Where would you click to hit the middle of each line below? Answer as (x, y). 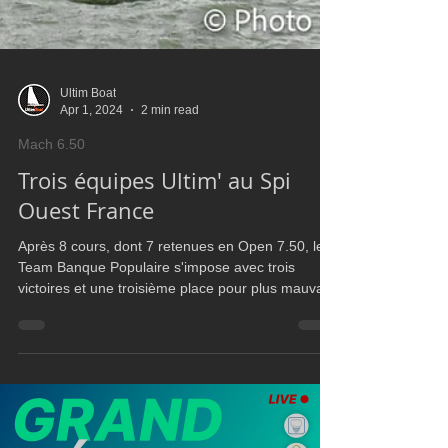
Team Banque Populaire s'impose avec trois (156, 379)
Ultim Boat (88, 205)
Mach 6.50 (51, 256)
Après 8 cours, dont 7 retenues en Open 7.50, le (171, 358)
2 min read (170, 221)
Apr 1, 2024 (91, 221)
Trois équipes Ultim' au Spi (154, 292)
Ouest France (86, 322)
